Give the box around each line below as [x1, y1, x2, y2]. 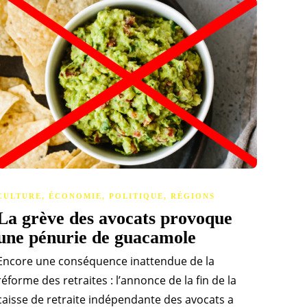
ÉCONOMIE [49, 192, 102, 201]
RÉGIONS [171, 192, 215, 201]
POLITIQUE [109, 192, 164, 201]
